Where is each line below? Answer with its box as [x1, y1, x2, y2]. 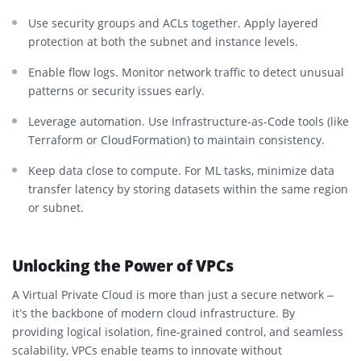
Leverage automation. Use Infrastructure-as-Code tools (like [28, 113, 349, 129]
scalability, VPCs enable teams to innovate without [12, 342, 282, 358]
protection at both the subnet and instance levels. [28, 33, 298, 49]
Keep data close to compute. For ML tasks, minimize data [28, 162, 334, 178]
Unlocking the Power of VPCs [12, 255, 234, 276]
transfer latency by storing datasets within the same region [28, 180, 348, 197]
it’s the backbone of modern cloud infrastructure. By [12, 305, 295, 321]
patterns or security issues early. [28, 82, 205, 98]
